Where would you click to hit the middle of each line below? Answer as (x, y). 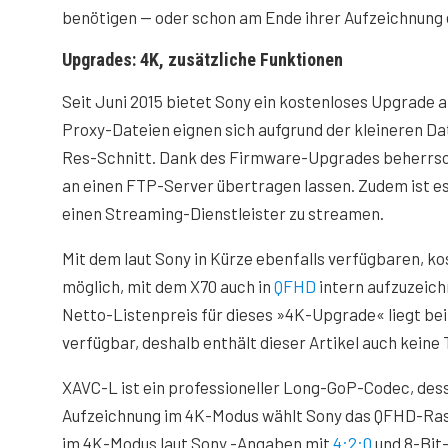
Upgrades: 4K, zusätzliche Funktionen (202, 59)
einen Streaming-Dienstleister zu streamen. (223, 213)
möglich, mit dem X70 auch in (168, 286)
